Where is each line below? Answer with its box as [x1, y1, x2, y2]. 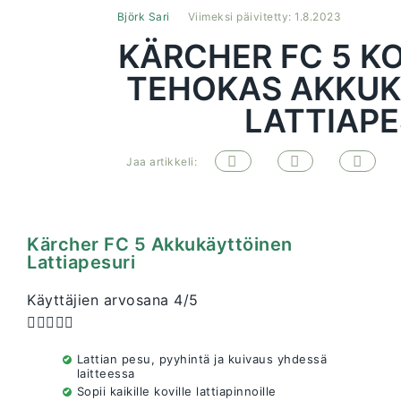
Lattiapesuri [27, 252, 135, 274]
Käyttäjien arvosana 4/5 [27, 291, 199, 310]
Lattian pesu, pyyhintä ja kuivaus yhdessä [76, 352, 328, 367]
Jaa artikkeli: [126, 155, 197, 168]
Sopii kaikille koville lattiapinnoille [76, 384, 277, 399]
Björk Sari [116, 10, 170, 23]
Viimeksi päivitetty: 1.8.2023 [187, 10, 342, 23]
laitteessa [76, 366, 135, 381]
